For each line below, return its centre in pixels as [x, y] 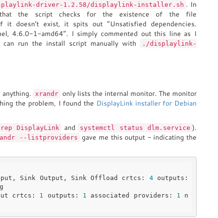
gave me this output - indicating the [138, 137]
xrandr [47, 94]
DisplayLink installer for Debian [146, 103]
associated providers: [132, 195]
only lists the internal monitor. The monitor [128, 93]
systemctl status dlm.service [135, 128]
